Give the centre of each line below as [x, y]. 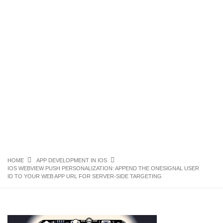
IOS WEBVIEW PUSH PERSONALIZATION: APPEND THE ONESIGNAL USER [103, 168]
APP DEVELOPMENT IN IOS [72, 160]
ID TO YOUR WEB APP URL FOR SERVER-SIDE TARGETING [85, 176]
